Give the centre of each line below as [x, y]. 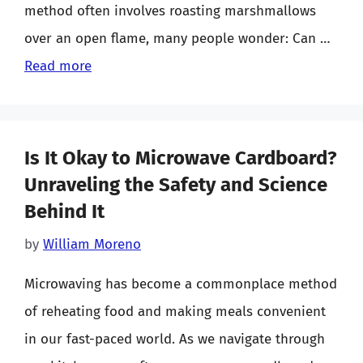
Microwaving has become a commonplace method [181, 284]
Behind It [64, 211]
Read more [58, 66]
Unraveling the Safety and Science [176, 185]
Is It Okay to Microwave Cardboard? [181, 158]
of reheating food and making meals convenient [175, 311]
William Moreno [92, 244]
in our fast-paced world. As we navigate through [175, 339]
